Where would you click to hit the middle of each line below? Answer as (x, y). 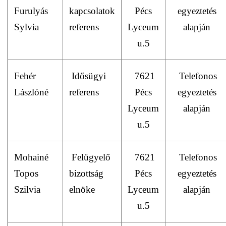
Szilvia (27, 189)
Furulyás (31, 11)
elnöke (82, 189)
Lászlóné (31, 92)
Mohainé (31, 157)
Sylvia (26, 27)
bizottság (86, 173)
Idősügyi (88, 76)
